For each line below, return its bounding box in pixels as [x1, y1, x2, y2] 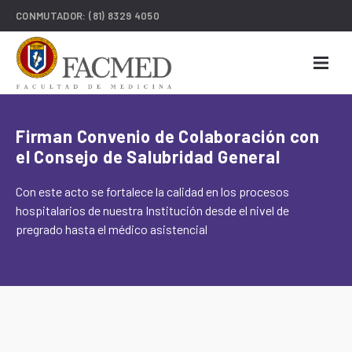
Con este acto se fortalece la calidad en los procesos [16, 184, 289, 199]
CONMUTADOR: [16, 9, 90, 22]
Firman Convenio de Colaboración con [16, 126, 320, 146]
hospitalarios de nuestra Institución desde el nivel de [16, 203, 289, 218]
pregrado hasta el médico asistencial [16, 222, 207, 236]
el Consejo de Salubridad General [16, 146, 280, 167]
